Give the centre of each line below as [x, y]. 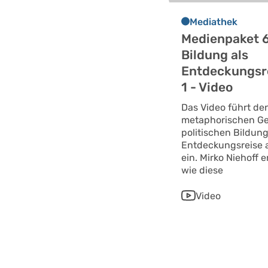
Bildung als [215, 54]
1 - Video [207, 87]
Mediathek [214, 22]
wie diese [202, 170]
